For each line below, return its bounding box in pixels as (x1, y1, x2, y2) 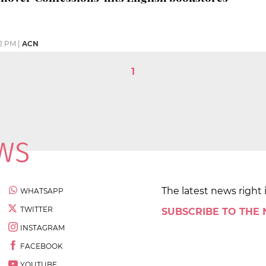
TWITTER (20, 204, 53, 214)
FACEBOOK (20, 241, 63, 251)
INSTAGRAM (20, 223, 65, 232)
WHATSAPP (20, 186, 64, 195)
